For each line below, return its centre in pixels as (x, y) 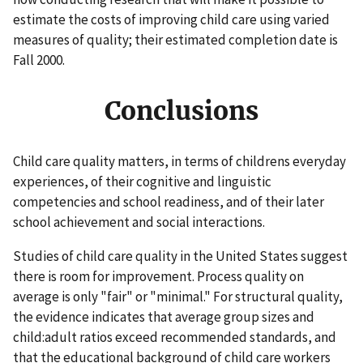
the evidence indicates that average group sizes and (164, 316)
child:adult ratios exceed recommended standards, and (175, 337)
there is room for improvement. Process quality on (158, 276)
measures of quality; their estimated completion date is (175, 40)
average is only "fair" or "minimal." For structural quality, (178, 296)
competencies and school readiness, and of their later (169, 201)
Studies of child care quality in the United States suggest (180, 256)
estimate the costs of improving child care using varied (171, 20)
